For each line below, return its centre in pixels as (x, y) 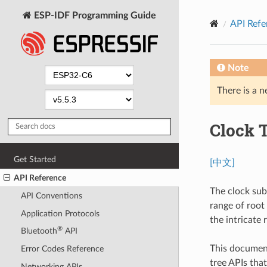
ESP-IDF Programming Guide (94, 15)
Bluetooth (39, 231)
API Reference (40, 178)
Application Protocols (60, 213)
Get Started (35, 159)
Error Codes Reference (62, 249)
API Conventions (51, 196)
